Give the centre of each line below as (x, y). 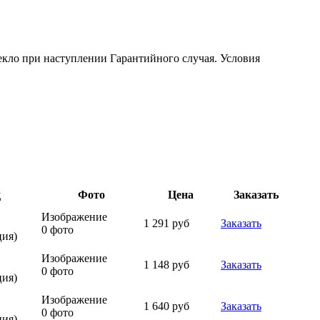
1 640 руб (166, 306)
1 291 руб (166, 223)
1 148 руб (166, 264)
